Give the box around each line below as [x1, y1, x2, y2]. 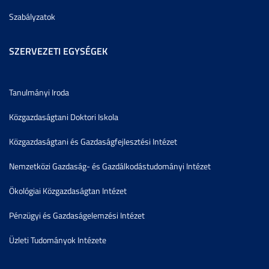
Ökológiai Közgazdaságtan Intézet [9, 184, 127, 196]
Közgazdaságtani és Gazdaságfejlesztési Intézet [9, 135, 177, 147]
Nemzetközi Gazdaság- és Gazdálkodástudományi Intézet [9, 160, 211, 172]
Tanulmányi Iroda [9, 86, 69, 98]
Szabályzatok [9, 10, 55, 22]
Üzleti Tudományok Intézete [9, 234, 106, 246]
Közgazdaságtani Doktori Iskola [9, 110, 118, 122]
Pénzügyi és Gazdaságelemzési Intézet [9, 209, 145, 221]
